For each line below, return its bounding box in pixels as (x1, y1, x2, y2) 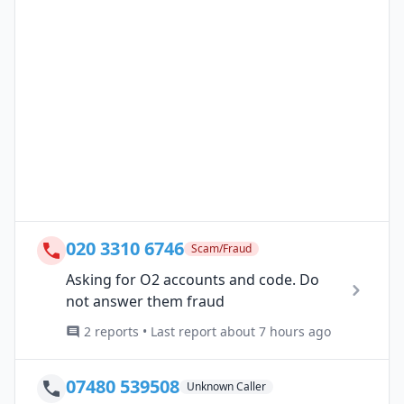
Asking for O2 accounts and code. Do (66, 269, 319, 289)
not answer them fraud (66, 290, 225, 311)
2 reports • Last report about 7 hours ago (84, 322, 331, 340)
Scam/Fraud (191, 240, 252, 256)
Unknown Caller (187, 378, 266, 394)
